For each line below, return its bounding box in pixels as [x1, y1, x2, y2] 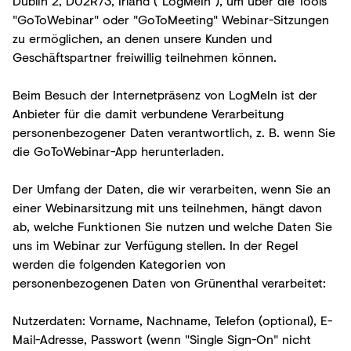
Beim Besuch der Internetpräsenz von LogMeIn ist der [13, 85, 317, 103]
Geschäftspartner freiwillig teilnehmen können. [13, 47, 277, 66]
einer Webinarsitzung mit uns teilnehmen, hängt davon [13, 197, 322, 216]
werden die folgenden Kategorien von [13, 254, 226, 273]
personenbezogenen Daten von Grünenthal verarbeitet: [13, 273, 326, 291]
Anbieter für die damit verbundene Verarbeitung [13, 103, 284, 122]
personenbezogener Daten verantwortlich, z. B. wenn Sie [13, 122, 335, 141]
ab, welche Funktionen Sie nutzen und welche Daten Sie [13, 216, 332, 235]
